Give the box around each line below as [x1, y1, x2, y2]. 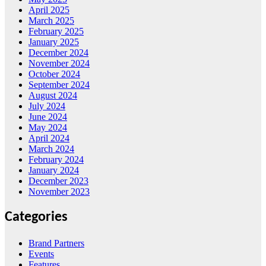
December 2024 [28, 47, 88, 58]
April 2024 [28, 133, 69, 144]
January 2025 [28, 37, 79, 47]
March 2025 [28, 15, 74, 26]
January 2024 [28, 165, 79, 176]
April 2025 [28, 5, 69, 15]
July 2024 [28, 101, 65, 112]
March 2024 [28, 144, 74, 154]
